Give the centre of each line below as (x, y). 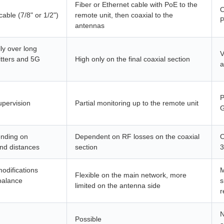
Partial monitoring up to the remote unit (137, 103)
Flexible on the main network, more (131, 175)
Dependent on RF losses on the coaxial (137, 136)
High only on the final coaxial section (132, 59)
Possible (88, 219)
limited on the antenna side (118, 185)
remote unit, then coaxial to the (124, 15)
